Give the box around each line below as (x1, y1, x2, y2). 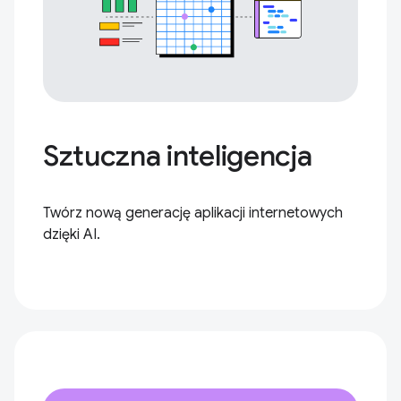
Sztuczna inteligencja (43, 138, 312, 175)
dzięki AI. (43, 226, 100, 244)
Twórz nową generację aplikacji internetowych (43, 204, 343, 223)
